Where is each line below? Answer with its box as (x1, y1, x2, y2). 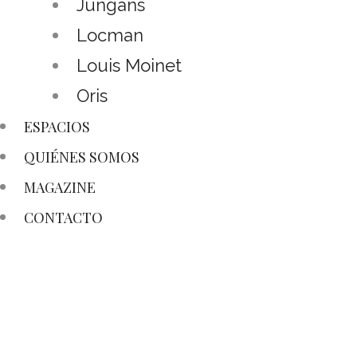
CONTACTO (24, 207, 103, 227)
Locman (76, 24, 143, 45)
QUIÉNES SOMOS (24, 147, 139, 167)
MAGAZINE (24, 177, 96, 197)
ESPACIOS (24, 116, 90, 136)
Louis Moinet (76, 54, 182, 76)
